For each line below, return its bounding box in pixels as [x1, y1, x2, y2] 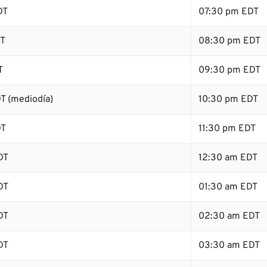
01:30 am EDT [198, 181, 257, 193]
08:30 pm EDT [198, 35, 260, 47]
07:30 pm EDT [198, 6, 259, 18]
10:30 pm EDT [198, 94, 258, 105]
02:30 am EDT [198, 210, 260, 222]
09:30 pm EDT [198, 64, 260, 76]
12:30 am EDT [198, 152, 257, 164]
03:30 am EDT [198, 240, 260, 252]
